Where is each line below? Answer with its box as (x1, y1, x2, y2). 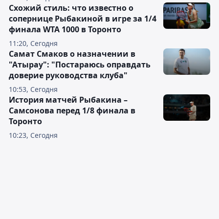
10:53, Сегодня (9, 85, 58, 94)
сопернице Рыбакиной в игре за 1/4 (9, 13, 156, 24)
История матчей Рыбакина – (9, 94, 128, 106)
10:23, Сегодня (9, 131, 58, 140)
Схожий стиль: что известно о (9, 2, 133, 14)
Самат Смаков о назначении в (9, 48, 135, 60)
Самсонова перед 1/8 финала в (9, 105, 135, 116)
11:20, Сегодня (9, 39, 58, 48)
